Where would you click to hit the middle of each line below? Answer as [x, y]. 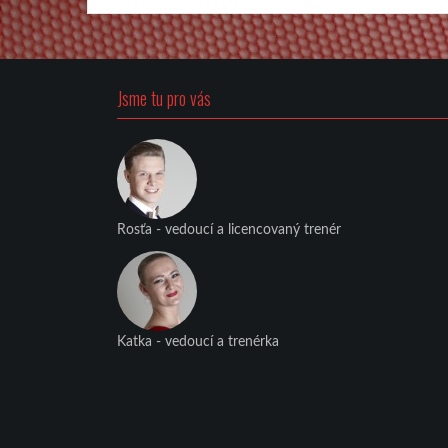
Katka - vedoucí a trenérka [198, 341]
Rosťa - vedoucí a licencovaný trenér [229, 229]
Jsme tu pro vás [164, 97]
